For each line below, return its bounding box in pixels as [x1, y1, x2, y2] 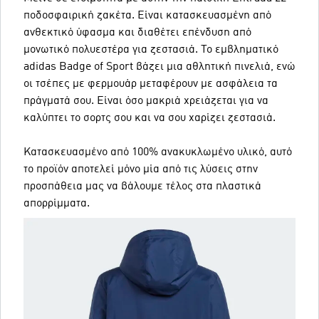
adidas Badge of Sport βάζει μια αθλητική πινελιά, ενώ [23, 61, 296, 73]
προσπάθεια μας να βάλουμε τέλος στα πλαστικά [23, 181, 261, 192]
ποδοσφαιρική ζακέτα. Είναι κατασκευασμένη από [23, 10, 271, 21]
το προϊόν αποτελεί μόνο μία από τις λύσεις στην [23, 164, 258, 175]
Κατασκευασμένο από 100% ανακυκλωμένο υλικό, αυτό [23, 147, 292, 158]
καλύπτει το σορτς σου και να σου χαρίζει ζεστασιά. [23, 113, 276, 124]
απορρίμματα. [23, 198, 90, 209]
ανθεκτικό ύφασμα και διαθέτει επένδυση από [23, 27, 251, 38]
